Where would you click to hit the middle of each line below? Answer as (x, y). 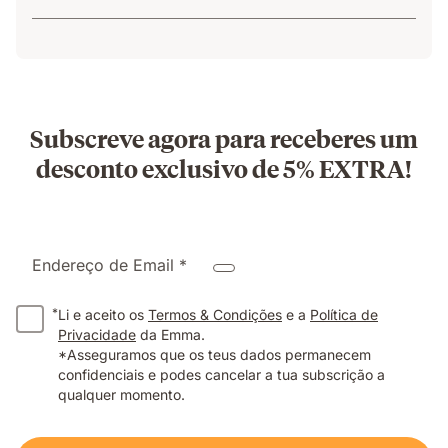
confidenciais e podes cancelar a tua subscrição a (221, 375)
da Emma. (170, 335)
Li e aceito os (103, 315)
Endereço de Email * (109, 265)
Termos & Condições (215, 315)
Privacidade (97, 335)
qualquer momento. (121, 395)
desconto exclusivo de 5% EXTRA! (223, 168)
